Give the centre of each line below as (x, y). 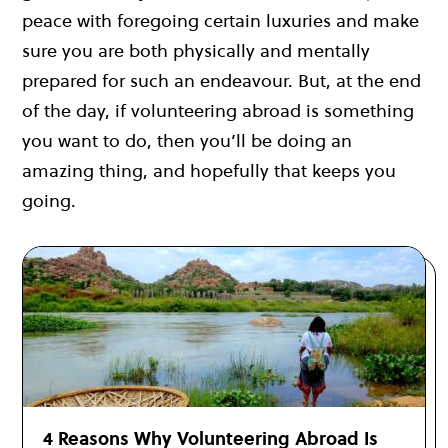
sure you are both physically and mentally (196, 50)
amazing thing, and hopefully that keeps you (209, 170)
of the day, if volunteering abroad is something (218, 110)
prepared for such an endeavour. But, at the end (221, 80)
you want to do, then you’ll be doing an (187, 140)
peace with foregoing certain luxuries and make (220, 20)
